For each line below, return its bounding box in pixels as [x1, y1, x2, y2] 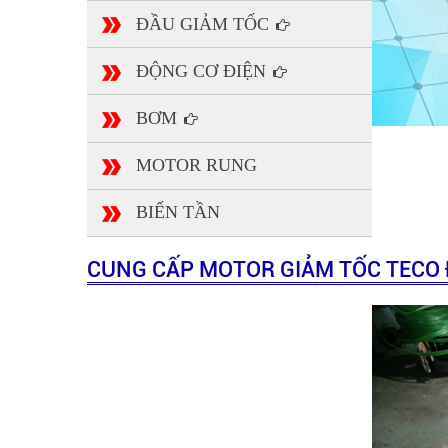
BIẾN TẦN [136, 202, 220, 223]
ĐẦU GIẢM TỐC [136, 13, 274, 34]
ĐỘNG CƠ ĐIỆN [136, 60, 271, 81]
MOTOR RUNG [136, 155, 257, 176]
